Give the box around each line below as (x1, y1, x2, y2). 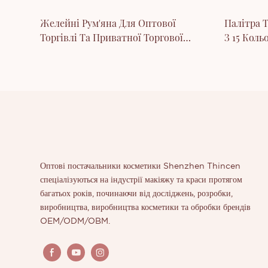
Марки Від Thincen (40, 45, 125, 59)
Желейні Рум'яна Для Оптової (40, 17, 176, 30)
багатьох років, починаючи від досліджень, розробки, (40, 190, 233, 198)
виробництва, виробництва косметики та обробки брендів (40, 204, 251, 212)
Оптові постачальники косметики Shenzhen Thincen (40, 163, 241, 170)
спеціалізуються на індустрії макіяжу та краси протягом (40, 176, 243, 184)
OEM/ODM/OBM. (40, 218, 111, 226)
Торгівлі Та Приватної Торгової (40, 31, 184, 44)
